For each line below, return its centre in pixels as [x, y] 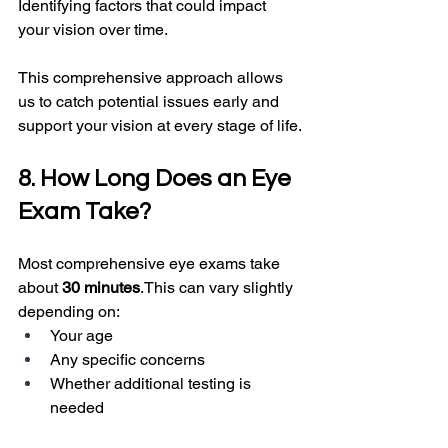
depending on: [69, 312]
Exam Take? [84, 212]
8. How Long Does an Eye [157, 179]
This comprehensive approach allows [152, 78]
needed [77, 408]
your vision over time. [93, 30]
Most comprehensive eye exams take [151, 264]
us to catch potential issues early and [150, 102]
